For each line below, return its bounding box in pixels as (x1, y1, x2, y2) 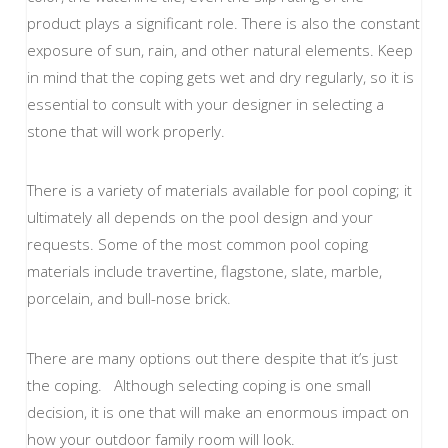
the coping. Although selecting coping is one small (26, 374, 371, 395)
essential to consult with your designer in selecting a (26, 94, 384, 115)
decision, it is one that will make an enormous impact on (26, 401, 409, 422)
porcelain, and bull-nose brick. (26, 288, 235, 309)
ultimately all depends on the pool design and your (26, 207, 373, 228)
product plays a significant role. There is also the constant (26, 13, 420, 34)
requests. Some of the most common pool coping (26, 234, 368, 255)
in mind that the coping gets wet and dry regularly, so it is (26, 67, 414, 88)
